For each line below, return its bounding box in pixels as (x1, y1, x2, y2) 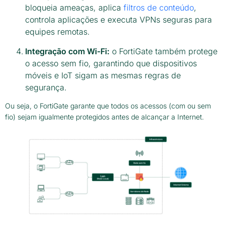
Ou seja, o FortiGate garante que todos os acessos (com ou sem (5, 101, 211, 110)
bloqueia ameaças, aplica (25, 3, 124, 13)
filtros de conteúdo (124, 3, 194, 13)
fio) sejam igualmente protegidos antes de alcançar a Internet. (5, 113, 204, 122)
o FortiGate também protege (109, 46, 217, 56)
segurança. (25, 82, 67, 92)
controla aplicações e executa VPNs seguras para (25, 15, 212, 25)
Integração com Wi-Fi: (25, 46, 109, 56)
